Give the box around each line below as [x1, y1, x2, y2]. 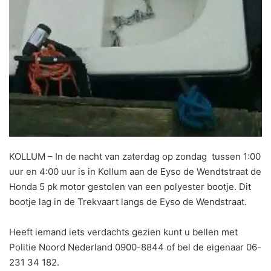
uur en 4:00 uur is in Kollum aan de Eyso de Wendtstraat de [9, 165, 261, 177]
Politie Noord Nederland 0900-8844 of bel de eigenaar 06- [9, 241, 261, 253]
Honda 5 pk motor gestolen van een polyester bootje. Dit [9, 180, 251, 192]
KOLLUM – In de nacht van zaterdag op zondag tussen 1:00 [9, 150, 261, 162]
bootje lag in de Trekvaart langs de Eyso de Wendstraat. [9, 195, 247, 207]
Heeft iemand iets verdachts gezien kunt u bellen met [9, 226, 238, 238]
